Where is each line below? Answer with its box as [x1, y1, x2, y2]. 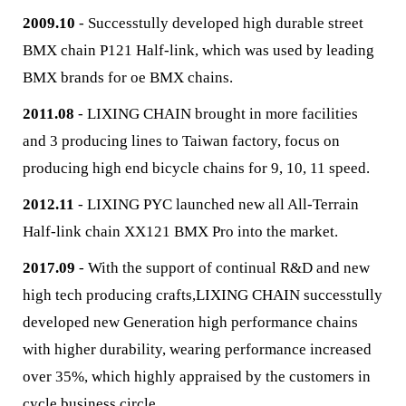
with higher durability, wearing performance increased [23, 341, 372, 358]
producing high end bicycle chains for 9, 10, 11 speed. [23, 159, 370, 177]
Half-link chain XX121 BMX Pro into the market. [23, 223, 338, 240]
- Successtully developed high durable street [75, 14, 363, 32]
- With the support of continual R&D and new [75, 259, 370, 276]
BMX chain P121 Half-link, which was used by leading [23, 42, 374, 59]
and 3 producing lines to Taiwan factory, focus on [23, 132, 340, 150]
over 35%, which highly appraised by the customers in [23, 368, 371, 385]
